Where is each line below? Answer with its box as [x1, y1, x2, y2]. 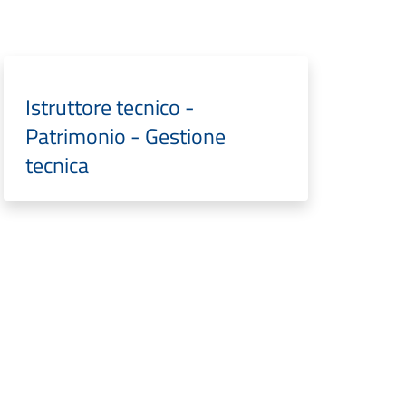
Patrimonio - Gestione [24, 120, 226, 152]
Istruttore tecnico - [24, 91, 195, 123]
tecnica [24, 149, 89, 181]
